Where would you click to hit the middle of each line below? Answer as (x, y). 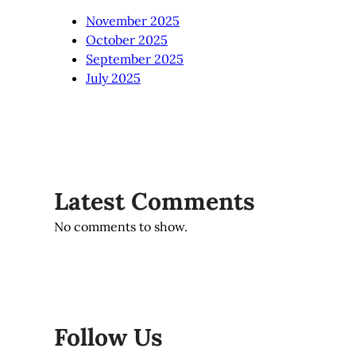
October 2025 (127, 40)
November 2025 (133, 21)
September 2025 (135, 59)
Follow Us (108, 337)
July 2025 (113, 78)
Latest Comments (155, 201)
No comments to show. (121, 227)
